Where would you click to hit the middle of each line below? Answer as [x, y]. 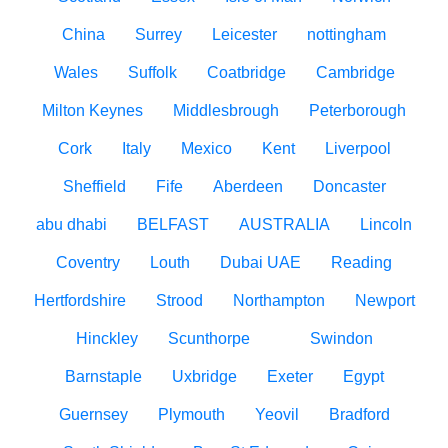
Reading [361, 262]
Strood [179, 300]
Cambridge [355, 72]
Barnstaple [103, 376]
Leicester [244, 34]
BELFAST [173, 224]
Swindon [341, 338]
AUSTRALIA [284, 224]
